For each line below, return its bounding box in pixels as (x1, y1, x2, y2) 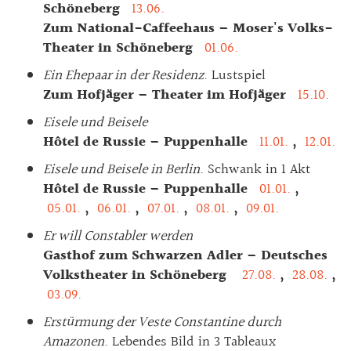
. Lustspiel (204, 63, 266, 87)
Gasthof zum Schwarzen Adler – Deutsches (43, 244, 327, 267)
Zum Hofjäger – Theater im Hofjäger (43, 83, 294, 107)
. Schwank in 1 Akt (200, 157, 310, 181)
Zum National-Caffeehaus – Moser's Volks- (43, 16, 333, 40)
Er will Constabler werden (43, 224, 193, 248)
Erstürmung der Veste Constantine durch (43, 310, 281, 334)
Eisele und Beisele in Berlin (43, 157, 200, 181)
